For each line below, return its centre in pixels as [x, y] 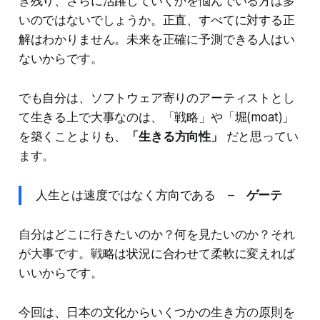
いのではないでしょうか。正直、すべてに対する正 [156, 20]
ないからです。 [60, 59]
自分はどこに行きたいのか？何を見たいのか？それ [156, 235]
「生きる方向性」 [175, 137]
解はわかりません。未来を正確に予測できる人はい [156, 40]
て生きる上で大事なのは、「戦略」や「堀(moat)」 [156, 117]
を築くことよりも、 [72, 137]
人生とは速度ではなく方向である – [141, 195]
